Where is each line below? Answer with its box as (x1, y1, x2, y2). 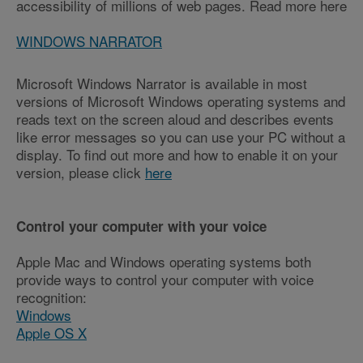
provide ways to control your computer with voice (16, 269, 314, 290)
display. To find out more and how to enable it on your (16, 144, 338, 165)
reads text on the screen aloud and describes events (16, 109, 334, 130)
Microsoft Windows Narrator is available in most (16, 73, 307, 94)
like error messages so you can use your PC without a (16, 126, 345, 147)
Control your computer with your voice (16, 216, 267, 237)
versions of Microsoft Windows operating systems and (16, 91, 345, 112)
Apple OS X (16, 322, 87, 344)
